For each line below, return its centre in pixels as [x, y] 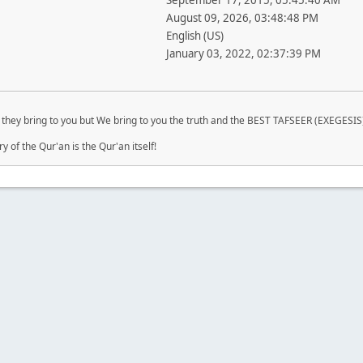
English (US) [194, 36]
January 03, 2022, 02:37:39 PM [243, 53]
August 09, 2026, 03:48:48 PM [242, 18]
